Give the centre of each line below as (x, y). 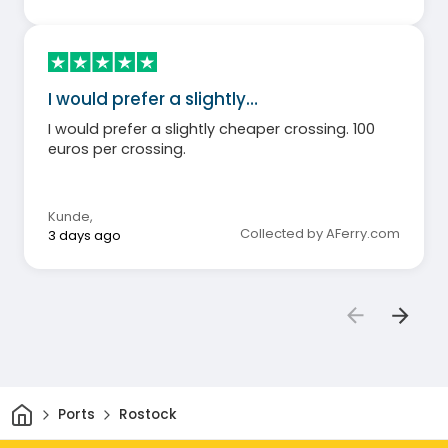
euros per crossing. (117, 148)
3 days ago (84, 235)
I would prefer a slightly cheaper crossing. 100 (211, 128)
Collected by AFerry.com (320, 233)
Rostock (147, 415)
